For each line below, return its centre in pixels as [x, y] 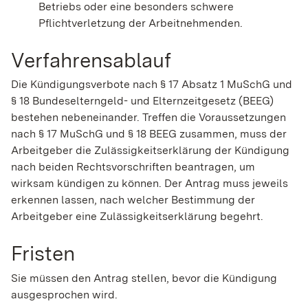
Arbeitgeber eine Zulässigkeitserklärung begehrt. [137, 217]
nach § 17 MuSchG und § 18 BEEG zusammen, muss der [149, 134]
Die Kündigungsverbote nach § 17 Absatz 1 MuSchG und [152, 85]
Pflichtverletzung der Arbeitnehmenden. [141, 23]
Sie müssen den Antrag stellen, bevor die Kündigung [144, 278]
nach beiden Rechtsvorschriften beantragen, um [133, 167]
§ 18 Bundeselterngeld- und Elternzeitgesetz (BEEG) [142, 101]
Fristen [43, 253]
